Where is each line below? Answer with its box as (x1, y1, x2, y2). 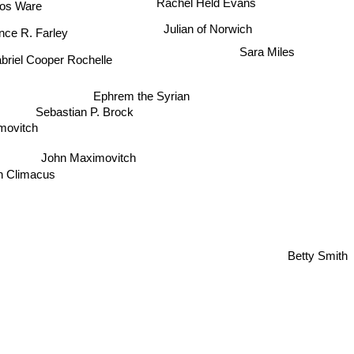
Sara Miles (239, 40, 295, 54)
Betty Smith (288, 252, 348, 266)
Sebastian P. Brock (36, 105, 135, 119)
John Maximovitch (43, 149, 139, 163)
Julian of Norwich (164, 19, 253, 33)
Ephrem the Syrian (95, 86, 192, 100)
